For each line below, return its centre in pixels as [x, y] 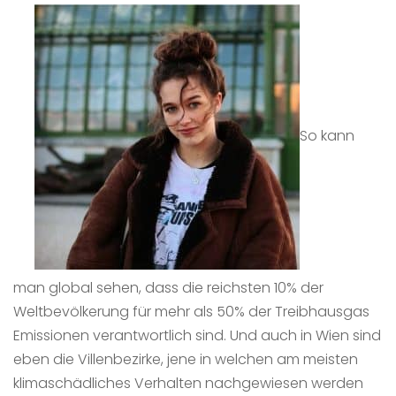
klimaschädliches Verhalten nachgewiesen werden [188, 383]
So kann [327, 136]
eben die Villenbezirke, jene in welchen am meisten [186, 359]
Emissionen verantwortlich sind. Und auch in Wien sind [197, 335]
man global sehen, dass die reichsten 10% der [168, 287]
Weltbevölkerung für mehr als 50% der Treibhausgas [191, 311]
